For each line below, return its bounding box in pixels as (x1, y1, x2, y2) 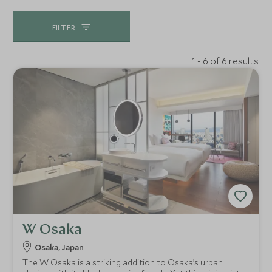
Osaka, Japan (35, 242, 84, 253)
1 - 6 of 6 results (191, 55, 259, 67)
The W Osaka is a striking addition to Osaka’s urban (22, 257, 223, 268)
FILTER (52, 22, 75, 33)
